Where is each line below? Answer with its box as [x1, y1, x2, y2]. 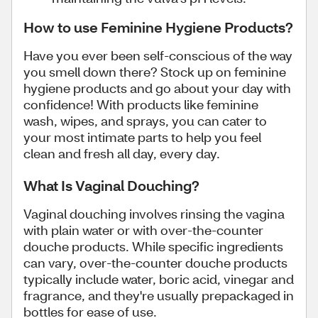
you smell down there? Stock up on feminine [23, 62, 286, 80]
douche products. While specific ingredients [23, 237, 283, 255]
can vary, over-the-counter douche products [23, 253, 287, 271]
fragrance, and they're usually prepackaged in [23, 286, 294, 304]
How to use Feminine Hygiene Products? [23, 17, 293, 36]
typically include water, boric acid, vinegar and [23, 270, 294, 287]
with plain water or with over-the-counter [23, 221, 263, 238]
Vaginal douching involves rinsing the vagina [23, 204, 285, 222]
